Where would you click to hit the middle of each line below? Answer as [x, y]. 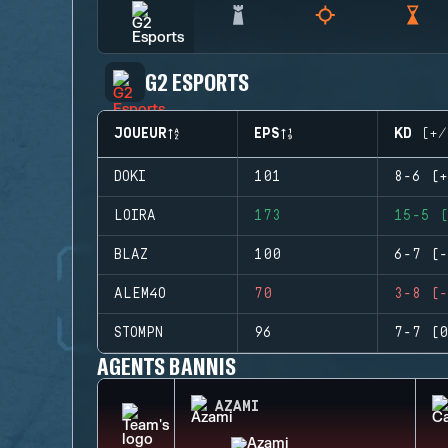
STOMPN [138, 333]
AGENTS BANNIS [166, 365]
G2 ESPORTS [197, 81]
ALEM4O [140, 294]
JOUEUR [140, 134]
